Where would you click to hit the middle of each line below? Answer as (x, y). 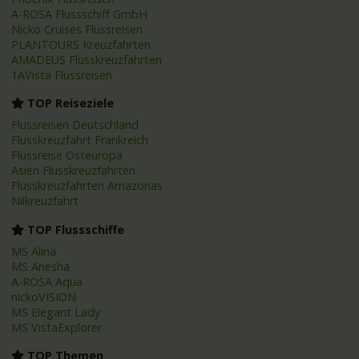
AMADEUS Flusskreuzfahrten (87, 59)
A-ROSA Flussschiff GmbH (80, 14)
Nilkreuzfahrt (45, 201)
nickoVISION (44, 296)
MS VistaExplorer (57, 327)
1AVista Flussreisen (62, 75)
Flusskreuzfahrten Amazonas (87, 186)
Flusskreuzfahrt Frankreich (80, 140)
